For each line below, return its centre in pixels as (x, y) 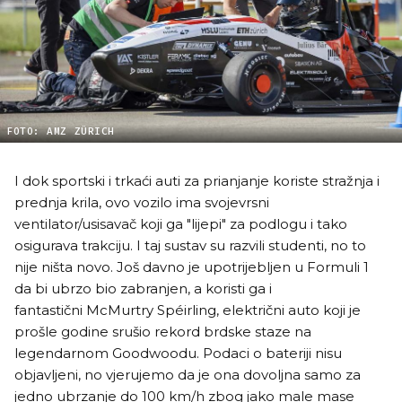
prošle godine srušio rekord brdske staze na (163, 332)
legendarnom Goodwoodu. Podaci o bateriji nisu (178, 354)
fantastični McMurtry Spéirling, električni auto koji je (188, 310)
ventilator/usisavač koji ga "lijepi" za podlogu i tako (181, 224)
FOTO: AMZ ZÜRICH (61, 132)
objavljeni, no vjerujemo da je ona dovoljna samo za (188, 375)
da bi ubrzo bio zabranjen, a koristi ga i (143, 289)
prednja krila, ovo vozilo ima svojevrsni (142, 203)
